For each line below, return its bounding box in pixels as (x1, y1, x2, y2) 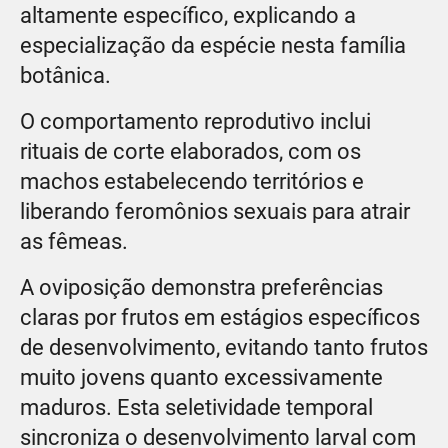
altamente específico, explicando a (20, 2, 356, 28)
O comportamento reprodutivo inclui (20, 108, 371, 134)
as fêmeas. (20, 228, 128, 254)
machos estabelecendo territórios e (20, 168, 364, 194)
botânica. (20, 62, 111, 88)
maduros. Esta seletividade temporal (20, 394, 373, 420)
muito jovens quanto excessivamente (20, 364, 383, 390)
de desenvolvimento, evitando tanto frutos (20, 334, 428, 360)
